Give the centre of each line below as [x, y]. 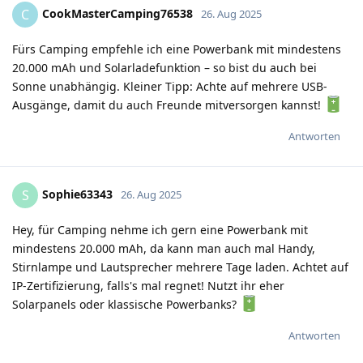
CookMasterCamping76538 [117, 13]
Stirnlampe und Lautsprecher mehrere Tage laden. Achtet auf [180, 267]
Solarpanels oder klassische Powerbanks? [126, 304]
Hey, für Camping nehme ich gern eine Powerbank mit [160, 229]
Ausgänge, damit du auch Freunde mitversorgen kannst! [168, 105]
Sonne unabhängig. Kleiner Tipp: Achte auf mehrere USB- [170, 86]
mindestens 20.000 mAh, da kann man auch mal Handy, [164, 248]
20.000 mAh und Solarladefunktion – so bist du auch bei [164, 67]
